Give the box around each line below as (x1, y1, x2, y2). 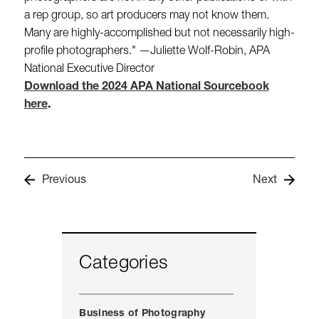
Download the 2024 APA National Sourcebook (23, 81, 269, 93)
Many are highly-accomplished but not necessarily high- (23, 28, 295, 40)
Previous (41, 174, 86, 187)
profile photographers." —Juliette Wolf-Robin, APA (23, 46, 270, 58)
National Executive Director (23, 63, 155, 75)
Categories (79, 254, 169, 273)
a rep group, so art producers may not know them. (23, 10, 269, 22)
